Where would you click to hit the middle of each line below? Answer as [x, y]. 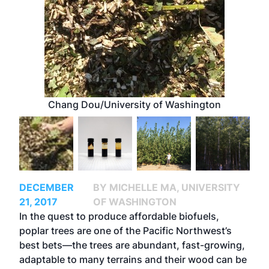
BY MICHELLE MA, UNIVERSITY [166, 187]
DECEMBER [47, 187]
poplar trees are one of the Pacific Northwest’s [125, 231]
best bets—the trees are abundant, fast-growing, [132, 245]
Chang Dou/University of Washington [134, 104]
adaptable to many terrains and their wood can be [133, 259]
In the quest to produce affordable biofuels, [119, 216]
